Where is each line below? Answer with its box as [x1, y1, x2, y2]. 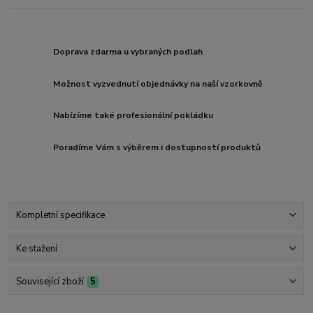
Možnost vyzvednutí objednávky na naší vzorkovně [53, 78, 263, 89]
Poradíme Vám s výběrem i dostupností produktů [53, 142, 261, 154]
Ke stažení [15, 242, 57, 255]
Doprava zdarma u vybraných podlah [53, 45, 203, 57]
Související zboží [15, 275, 84, 288]
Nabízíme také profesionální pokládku [53, 110, 214, 122]
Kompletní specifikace [15, 209, 105, 222]
